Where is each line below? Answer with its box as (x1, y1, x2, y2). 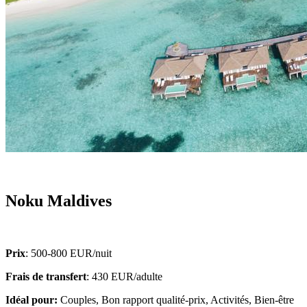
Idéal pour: (5, 293, 58, 306)
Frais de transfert (5, 270, 86, 282)
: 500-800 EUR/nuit (25, 247, 112, 259)
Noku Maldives (5, 191, 112, 210)
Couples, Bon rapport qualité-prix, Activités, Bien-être (58, 293, 294, 306)
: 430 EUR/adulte (86, 270, 162, 282)
